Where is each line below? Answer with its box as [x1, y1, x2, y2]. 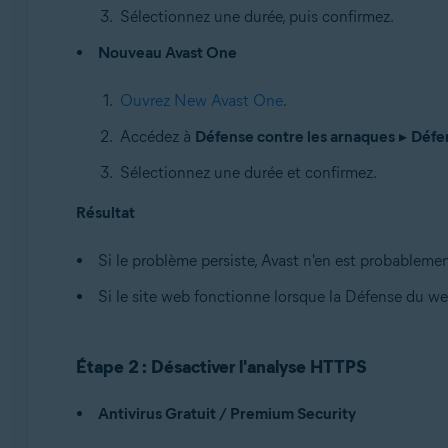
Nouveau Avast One [97, 43, 237, 62]
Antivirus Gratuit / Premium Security [97, 404, 356, 423]
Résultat [75, 203, 135, 222]
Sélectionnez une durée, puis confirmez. [119, 7, 394, 26]
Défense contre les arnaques [194, 127, 395, 146]
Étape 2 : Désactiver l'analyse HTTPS [75, 356, 367, 378]
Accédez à [119, 127, 195, 146]
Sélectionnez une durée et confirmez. [119, 163, 377, 182]
